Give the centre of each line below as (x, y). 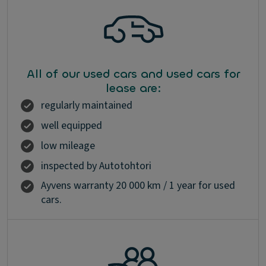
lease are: (133, 88)
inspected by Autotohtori (96, 166)
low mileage (68, 146)
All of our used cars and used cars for (133, 74)
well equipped (72, 126)
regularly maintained (87, 105)
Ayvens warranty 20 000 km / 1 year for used (138, 186)
